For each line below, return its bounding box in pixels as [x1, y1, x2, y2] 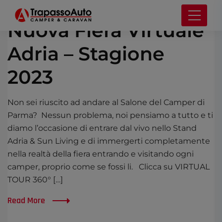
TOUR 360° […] [7, 175, 63, 184]
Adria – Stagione [7, 42, 165, 65]
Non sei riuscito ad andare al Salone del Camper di [7, 98, 205, 107]
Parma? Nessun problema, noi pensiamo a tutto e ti [7, 111, 213, 120]
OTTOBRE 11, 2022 [17, 1, 84, 11]
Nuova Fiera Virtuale [7, 19, 204, 42]
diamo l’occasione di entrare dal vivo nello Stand [7, 123, 197, 133]
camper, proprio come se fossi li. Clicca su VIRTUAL [7, 162, 210, 171]
